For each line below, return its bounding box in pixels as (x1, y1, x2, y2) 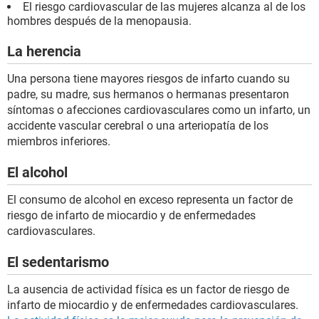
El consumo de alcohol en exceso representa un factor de (7, 193, 293, 207)
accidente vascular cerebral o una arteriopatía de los (7, 119, 268, 133)
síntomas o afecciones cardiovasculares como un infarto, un (7, 103, 310, 117)
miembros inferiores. (7, 135, 110, 149)
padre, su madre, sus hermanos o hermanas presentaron (7, 88, 289, 102)
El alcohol (7, 164, 68, 182)
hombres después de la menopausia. (7, 14, 192, 28)
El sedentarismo (7, 253, 109, 271)
